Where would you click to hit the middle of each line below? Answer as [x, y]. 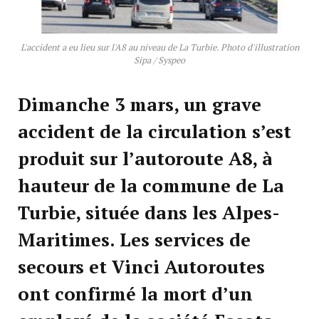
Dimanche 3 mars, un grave [140, 105]
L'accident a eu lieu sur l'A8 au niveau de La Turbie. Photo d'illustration [159, 48]
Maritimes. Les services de [134, 240]
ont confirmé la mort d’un [135, 294]
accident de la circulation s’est [155, 132]
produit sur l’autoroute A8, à [145, 159]
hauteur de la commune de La [151, 186]
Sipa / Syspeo [159, 61]
